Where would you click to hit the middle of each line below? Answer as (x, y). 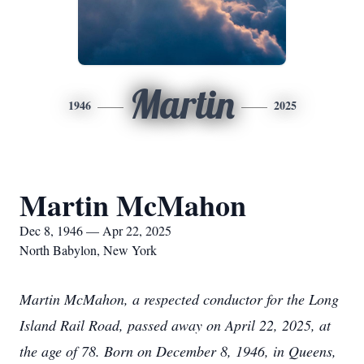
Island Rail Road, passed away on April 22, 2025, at (175, 325)
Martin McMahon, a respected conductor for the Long (179, 299)
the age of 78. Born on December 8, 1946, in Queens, (178, 351)
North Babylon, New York (88, 250)
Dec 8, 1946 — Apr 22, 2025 (95, 230)
